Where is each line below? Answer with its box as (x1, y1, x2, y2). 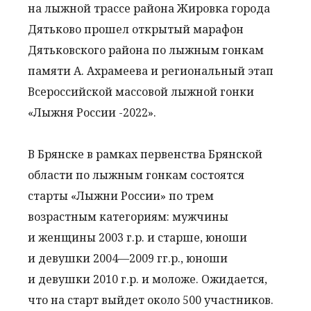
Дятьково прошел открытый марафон (28, 22, 244, 37)
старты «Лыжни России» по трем (28, 188, 214, 203)
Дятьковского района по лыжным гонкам (28, 42, 264, 58)
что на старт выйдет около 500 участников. (28, 292, 274, 308)
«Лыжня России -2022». (28, 105, 156, 120)
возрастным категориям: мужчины (28, 209, 228, 224)
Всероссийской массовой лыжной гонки (28, 84, 254, 99)
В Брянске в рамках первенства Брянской (28, 146, 262, 162)
